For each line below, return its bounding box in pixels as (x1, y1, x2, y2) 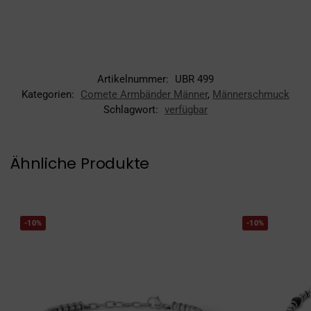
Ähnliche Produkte (10, 153, 150, 175)
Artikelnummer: (97, 73, 171, 86)
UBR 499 (175, 73, 214, 86)
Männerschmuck (212, 88, 289, 101)
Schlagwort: (103, 103, 161, 117)
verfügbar (165, 103, 208, 117)
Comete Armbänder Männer (81, 88, 208, 101)
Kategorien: (22, 88, 77, 101)
